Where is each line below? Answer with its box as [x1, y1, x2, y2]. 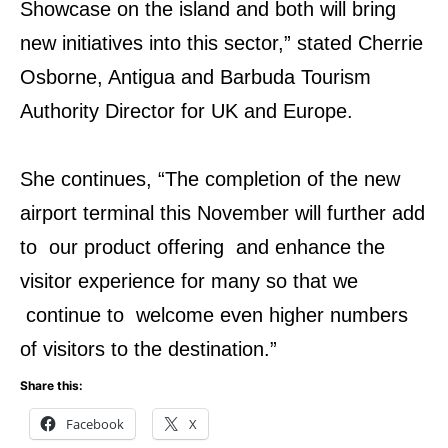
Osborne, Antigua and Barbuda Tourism [20, 66, 371, 88]
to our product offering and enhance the [20, 236, 385, 258]
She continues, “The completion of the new [20, 168, 400, 190]
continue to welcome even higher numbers [20, 304, 408, 326]
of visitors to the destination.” [20, 338, 277, 360]
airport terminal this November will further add [20, 202, 425, 224]
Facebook [66, 415, 124, 433]
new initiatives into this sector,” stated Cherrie [20, 32, 423, 54]
